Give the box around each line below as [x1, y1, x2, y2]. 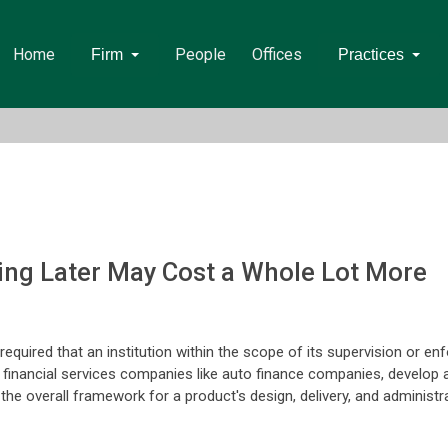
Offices [251, 45, 302, 64]
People [174, 45, 226, 64]
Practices [337, 46, 404, 63]
